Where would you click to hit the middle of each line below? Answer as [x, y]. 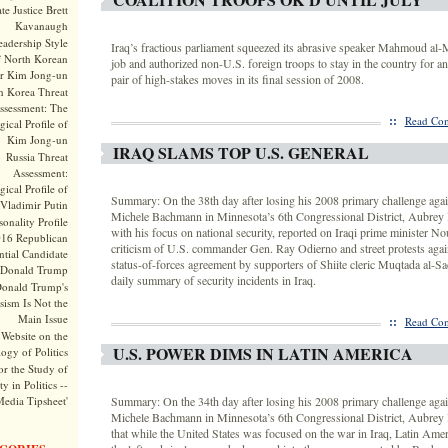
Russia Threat [36, 156]
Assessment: [40, 173]
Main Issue [42, 319]
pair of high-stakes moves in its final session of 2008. [237, 79]
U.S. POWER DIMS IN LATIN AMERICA [262, 353]
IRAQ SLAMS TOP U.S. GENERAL [240, 152]
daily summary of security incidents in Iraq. [213, 280]
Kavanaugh [41, 26]
